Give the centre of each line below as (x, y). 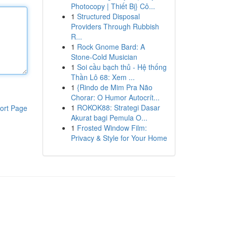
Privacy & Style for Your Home (119, 138)
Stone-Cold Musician (104, 57)
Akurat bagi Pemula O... (109, 118)
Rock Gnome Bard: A (111, 47)
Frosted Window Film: (112, 128)
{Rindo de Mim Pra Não (115, 87)
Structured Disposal (108, 16)
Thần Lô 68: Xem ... (103, 77)
